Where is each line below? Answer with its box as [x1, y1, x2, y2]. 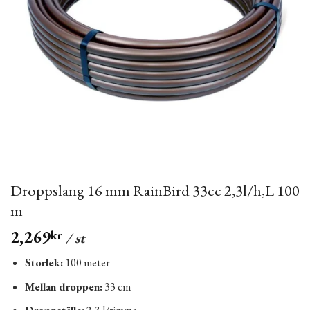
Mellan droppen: [24, 279, 102, 294]
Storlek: [24, 255, 63, 271]
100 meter [62, 255, 110, 271]
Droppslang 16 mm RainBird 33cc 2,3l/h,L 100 [10, 180, 300, 201]
